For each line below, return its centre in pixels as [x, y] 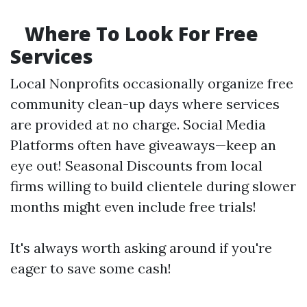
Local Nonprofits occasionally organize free [152, 83]
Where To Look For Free [139, 34]
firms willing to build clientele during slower [153, 186]
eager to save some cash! [91, 268]
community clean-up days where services [145, 104]
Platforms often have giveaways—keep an [143, 145]
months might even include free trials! [133, 207]
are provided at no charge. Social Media [138, 124]
